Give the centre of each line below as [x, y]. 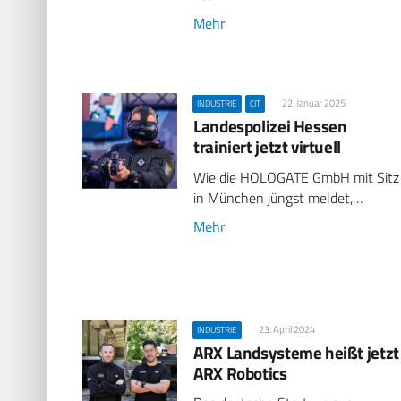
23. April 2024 [286, 329]
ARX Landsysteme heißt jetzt [296, 352]
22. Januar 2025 [313, 103]
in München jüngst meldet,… [278, 197]
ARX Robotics [240, 373]
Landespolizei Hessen [270, 126]
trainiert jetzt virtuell [267, 147]
